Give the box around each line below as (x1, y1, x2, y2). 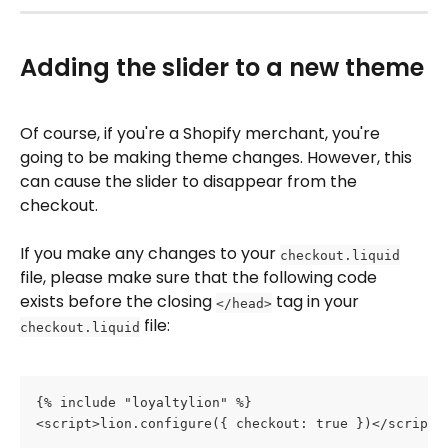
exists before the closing (20, 290, 216, 314)
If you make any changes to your (20, 242, 280, 266)
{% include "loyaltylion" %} (36, 394, 252, 410)
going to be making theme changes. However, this (20, 146, 416, 169)
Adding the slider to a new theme (20, 50, 424, 84)
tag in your (272, 290, 363, 314)
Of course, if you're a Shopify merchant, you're (20, 122, 384, 145)
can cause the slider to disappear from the (20, 170, 361, 193)
